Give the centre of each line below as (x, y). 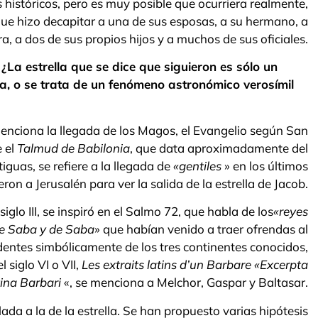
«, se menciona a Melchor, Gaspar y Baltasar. (185, 283)
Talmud (38, 148)
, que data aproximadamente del (219, 148)
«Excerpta (281, 265)
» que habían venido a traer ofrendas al (201, 229)
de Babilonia (95, 148)
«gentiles (197, 165)
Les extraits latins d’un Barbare (168, 265)
